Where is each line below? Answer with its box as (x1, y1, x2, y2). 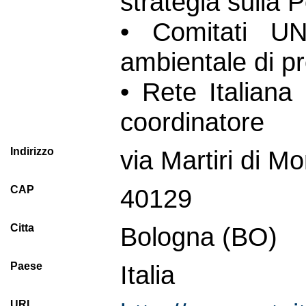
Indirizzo (10, 145, 54, 157)
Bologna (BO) (120, 222, 277, 251)
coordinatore (120, 107, 264, 137)
